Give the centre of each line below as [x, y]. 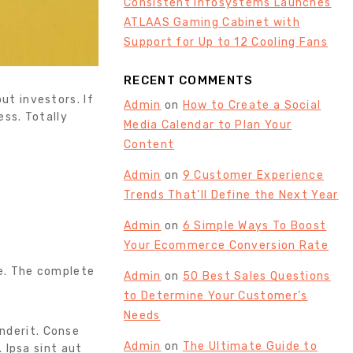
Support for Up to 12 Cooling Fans [226, 42]
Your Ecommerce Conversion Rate [227, 245]
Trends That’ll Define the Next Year [231, 195]
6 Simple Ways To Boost [255, 225]
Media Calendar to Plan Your [208, 124]
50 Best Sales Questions [256, 276]
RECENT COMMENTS [189, 81]
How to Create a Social [252, 105]
